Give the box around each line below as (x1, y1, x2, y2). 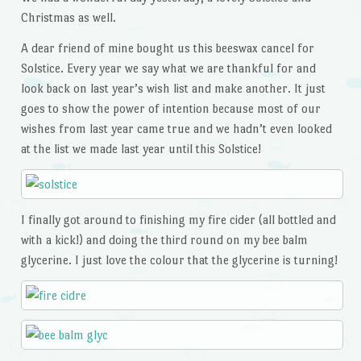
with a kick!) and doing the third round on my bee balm (20, 232, 308, 247)
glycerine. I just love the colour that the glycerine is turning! (20, 252, 338, 267)
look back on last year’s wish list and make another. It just (20, 81, 326, 96)
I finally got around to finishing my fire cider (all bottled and (20, 212, 336, 226)
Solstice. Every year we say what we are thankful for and (20, 61, 316, 76)
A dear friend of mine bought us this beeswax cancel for (20, 41, 314, 56)
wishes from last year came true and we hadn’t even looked (20, 122, 332, 136)
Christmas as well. (20, 10, 116, 25)
